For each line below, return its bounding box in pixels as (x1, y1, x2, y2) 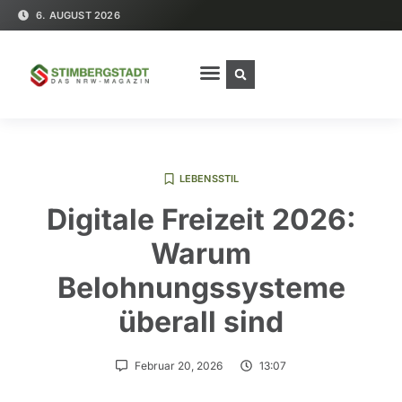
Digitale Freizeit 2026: (46, 202, 356, 238)
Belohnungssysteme (57, 270, 345, 306)
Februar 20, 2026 (135, 359, 223, 373)
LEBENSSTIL (179, 172, 240, 186)
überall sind (118, 304, 284, 340)
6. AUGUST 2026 (36, 9, 120, 22)
